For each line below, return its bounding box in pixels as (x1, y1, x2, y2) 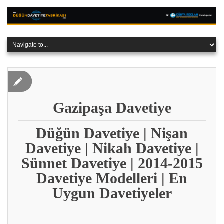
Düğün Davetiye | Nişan (36, 124, 188, 141)
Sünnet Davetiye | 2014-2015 (21, 154, 203, 171)
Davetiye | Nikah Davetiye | (25, 139, 199, 156)
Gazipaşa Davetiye (52, 99, 171, 116)
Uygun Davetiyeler (52, 184, 172, 201)
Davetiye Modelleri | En (36, 169, 187, 186)
